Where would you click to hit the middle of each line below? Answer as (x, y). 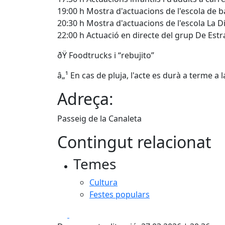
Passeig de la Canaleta (99, 118)
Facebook (87, 214)
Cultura (103, 182)
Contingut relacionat (134, 142)
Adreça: (85, 98)
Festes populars (120, 194)
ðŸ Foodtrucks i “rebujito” (106, 55)
